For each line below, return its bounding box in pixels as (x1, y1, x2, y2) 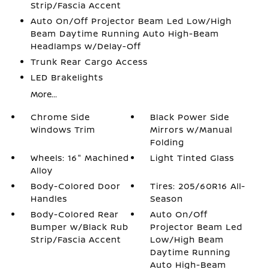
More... (30, 88, 57, 100)
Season (150, 193, 184, 204)
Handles (30, 193, 67, 204)
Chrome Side (30, 111, 90, 122)
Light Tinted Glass (150, 152, 235, 163)
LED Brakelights (30, 71, 103, 83)
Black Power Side (150, 111, 230, 122)
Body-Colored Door (30, 180, 121, 192)
